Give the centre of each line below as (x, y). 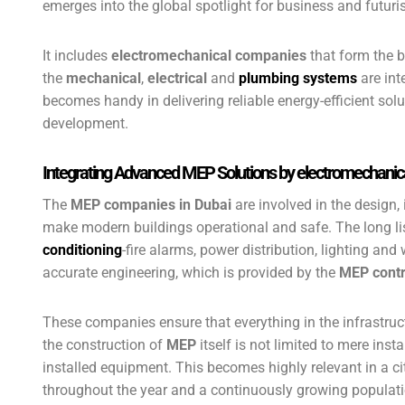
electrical (177, 78)
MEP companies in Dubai (151, 205)
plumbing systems (298, 78)
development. (85, 123)
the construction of (104, 345)
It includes (77, 56)
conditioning (82, 250)
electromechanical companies (209, 56)
